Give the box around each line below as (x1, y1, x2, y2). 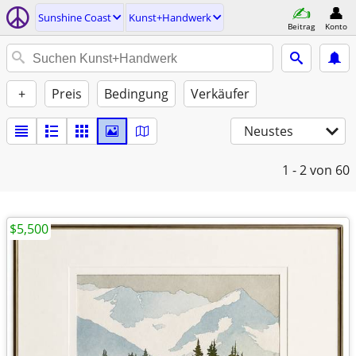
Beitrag (288, 20, 315, 32)
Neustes (244, 122, 293, 140)
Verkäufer (191, 85, 250, 103)
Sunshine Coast (38, 10, 111, 25)
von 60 (310, 161, 350, 179)
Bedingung (104, 85, 168, 103)
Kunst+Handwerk (129, 10, 211, 25)
